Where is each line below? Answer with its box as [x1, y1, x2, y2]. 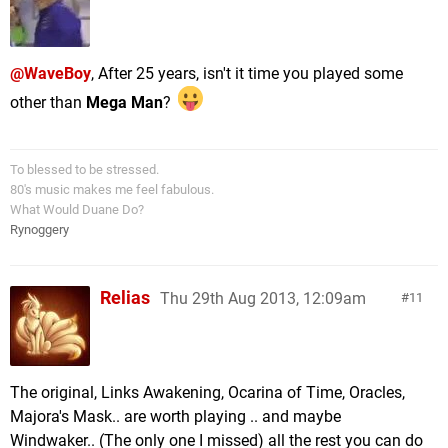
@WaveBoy [10, 63, 91, 83]
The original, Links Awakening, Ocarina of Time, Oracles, [10, 383, 405, 403]
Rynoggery [10, 222, 69, 238]
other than [10, 92, 86, 112]
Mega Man [86, 92, 163, 112]
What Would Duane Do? [10, 202, 144, 218]
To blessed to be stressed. [10, 162, 159, 178]
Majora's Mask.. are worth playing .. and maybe [10, 407, 341, 427]
